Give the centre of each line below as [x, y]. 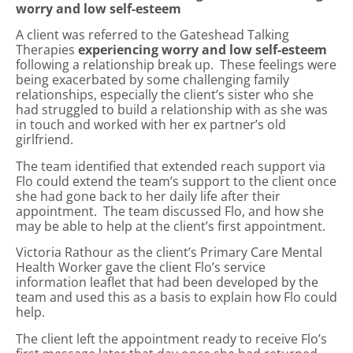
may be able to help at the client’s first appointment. [174, 226]
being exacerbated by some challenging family [152, 80]
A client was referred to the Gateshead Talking [152, 35]
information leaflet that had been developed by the [167, 282]
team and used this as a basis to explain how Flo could [176, 297]
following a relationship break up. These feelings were [176, 65]
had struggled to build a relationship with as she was [172, 110]
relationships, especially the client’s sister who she [165, 95]
